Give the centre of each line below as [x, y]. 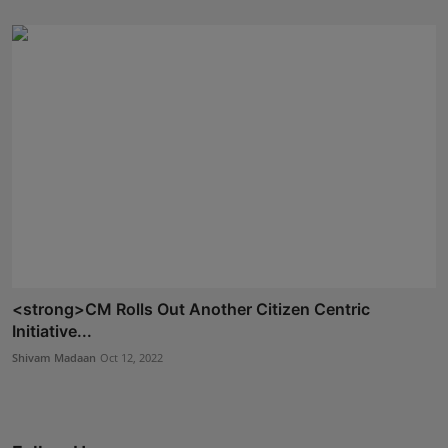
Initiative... [52, 330]
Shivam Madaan [54, 357]
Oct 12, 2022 [131, 357]
